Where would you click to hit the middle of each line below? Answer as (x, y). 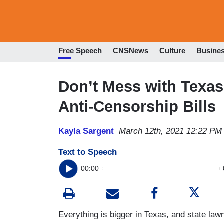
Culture (172, 51)
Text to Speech (88, 152)
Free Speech (80, 51)
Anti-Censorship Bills (137, 106)
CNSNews (131, 51)
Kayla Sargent (86, 131)
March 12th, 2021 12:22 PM (170, 131)
